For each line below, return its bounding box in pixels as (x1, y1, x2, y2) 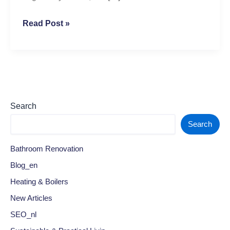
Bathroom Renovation (10, 145, 83, 154)
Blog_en (10, 161, 37, 170)
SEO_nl (10, 210, 36, 219)
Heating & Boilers (10, 178, 68, 186)
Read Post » (23, 19, 70, 28)
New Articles (10, 194, 52, 203)
